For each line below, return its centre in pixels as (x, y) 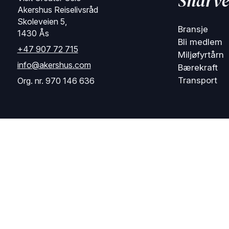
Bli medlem (200, 42)
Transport (197, 80)
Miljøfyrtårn (201, 55)
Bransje (193, 29)
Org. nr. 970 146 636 (56, 81)
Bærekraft (198, 67)
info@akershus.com (54, 65)
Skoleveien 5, (42, 21)
